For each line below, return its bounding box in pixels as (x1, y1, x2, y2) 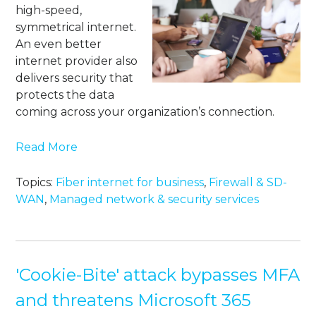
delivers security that (16, 71, 134, 85)
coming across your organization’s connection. (16, 105, 275, 119)
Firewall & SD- (209, 176, 288, 190)
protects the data (16, 88, 115, 102)
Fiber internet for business (56, 176, 205, 190)
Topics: (16, 176, 56, 190)
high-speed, (16, 4, 83, 18)
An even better (16, 37, 102, 51)
